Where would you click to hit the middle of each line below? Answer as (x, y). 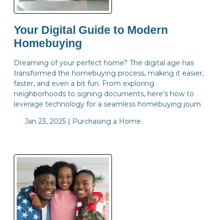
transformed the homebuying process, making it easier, (109, 73)
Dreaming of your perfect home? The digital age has (104, 63)
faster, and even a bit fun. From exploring (84, 84)
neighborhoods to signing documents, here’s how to (104, 94)
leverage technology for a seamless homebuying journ (107, 104)
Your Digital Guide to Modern (91, 30)
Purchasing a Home (106, 122)
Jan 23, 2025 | (47, 122)
